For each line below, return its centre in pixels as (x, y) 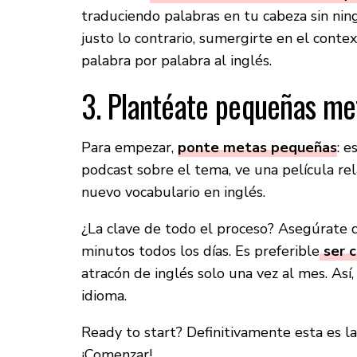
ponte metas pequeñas (257, 148)
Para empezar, (129, 148)
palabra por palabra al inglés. (177, 61)
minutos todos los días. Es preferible (200, 251)
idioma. (104, 296)
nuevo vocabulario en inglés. (173, 192)
